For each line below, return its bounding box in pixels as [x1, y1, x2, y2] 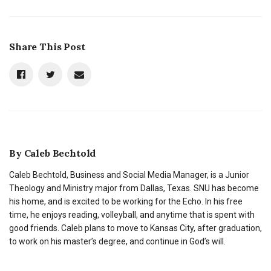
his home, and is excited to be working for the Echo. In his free [9, 196, 243, 206]
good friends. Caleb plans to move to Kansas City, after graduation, [9, 223, 262, 233]
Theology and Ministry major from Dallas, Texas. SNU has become [9, 183, 259, 193]
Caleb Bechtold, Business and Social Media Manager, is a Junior [9, 169, 249, 180]
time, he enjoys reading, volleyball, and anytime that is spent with [9, 209, 255, 220]
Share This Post [9, 40, 85, 53]
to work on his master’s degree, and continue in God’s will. [9, 236, 226, 246]
